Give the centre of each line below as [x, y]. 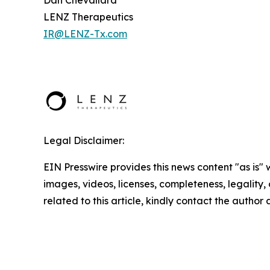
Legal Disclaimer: [84, 140]
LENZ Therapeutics [88, 17]
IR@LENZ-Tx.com [85, 33]
